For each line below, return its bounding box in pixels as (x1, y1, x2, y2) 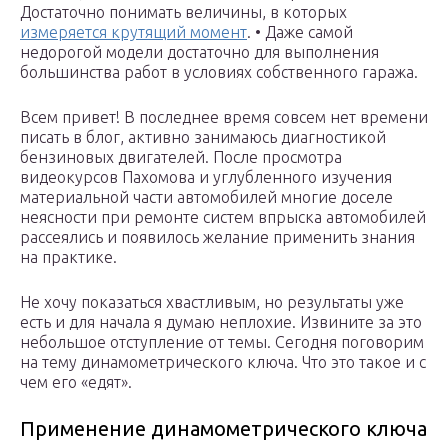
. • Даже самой (247, 23, 353, 42)
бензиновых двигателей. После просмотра (20, 148, 342, 167)
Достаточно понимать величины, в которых (20, 3, 347, 22)
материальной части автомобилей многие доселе (20, 188, 393, 207)
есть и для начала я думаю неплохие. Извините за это (20, 313, 422, 332)
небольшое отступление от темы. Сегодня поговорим (20, 333, 424, 352)
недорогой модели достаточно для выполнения (20, 43, 379, 62)
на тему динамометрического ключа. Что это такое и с (20, 353, 426, 372)
